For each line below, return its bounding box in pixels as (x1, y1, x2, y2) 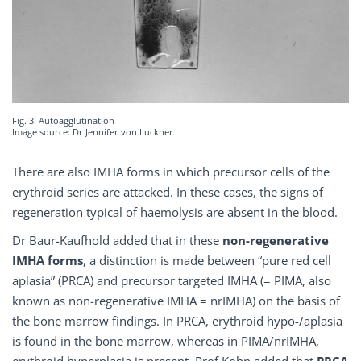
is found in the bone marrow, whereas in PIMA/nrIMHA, (12, 333, 319, 350)
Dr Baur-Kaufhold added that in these (12, 232, 222, 249)
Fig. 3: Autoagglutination (12, 114, 114, 127)
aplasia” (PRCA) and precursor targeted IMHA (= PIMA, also (12, 272, 331, 289)
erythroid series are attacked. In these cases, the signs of (12, 184, 323, 201)
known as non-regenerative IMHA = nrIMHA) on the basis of (12, 293, 340, 309)
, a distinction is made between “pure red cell (83, 252, 331, 269)
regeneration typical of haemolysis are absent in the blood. (12, 204, 338, 221)
